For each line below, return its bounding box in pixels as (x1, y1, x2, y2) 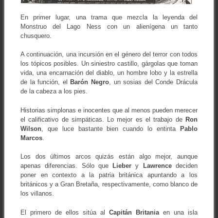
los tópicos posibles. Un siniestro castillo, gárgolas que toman (20, 60, 198, 68)
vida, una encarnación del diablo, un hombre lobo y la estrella (20, 69, 198, 77)
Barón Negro (70, 78, 109, 86)
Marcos (20, 134, 42, 142)
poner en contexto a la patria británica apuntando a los (20, 171, 198, 179)
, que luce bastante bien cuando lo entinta (41, 125, 181, 132)
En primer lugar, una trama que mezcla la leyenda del (20, 13, 198, 21)
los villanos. (20, 190, 54, 198)
